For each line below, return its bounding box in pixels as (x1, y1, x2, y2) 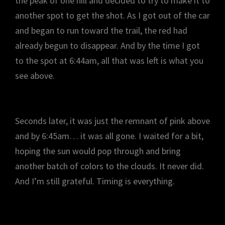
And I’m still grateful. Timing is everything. (15, 175, 175, 187)
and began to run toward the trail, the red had (15, 24, 187, 36)
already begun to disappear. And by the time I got (15, 39, 200, 51)
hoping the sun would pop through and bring (15, 145, 181, 157)
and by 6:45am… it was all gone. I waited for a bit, (15, 130, 203, 142)
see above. (15, 69, 55, 81)
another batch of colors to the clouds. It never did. (15, 160, 204, 172)
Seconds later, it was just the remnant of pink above (15, 115, 210, 127)
